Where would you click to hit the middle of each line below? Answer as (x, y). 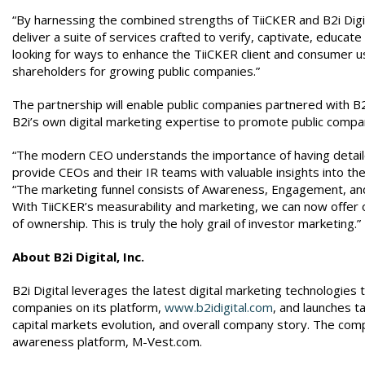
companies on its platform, (88, 307)
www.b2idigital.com (219, 307)
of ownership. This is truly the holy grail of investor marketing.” (187, 223)
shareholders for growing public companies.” (136, 71)
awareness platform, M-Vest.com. (107, 341)
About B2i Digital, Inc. (78, 257)
